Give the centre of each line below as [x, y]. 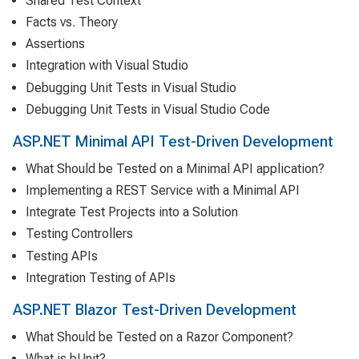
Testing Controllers [79, 234]
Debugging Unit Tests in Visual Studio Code [148, 109]
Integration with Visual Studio [107, 66]
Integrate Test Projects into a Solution [132, 212]
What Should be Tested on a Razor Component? [159, 337]
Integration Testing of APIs [101, 277]
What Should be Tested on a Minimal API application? [175, 168]
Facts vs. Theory [72, 22]
